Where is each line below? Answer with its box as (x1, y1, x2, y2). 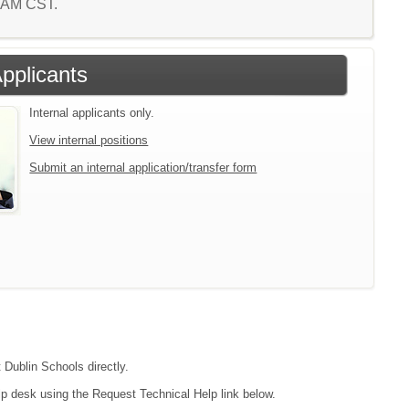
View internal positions (29, 132, 149, 147)
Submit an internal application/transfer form (29, 160, 257, 174)
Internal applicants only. (29, 105, 155, 120)
